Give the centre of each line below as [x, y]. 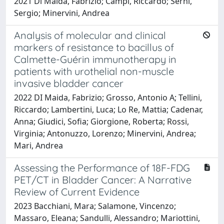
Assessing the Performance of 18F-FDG [102, 167]
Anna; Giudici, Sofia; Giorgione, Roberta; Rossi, [101, 121]
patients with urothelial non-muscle [94, 71]
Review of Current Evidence [77, 191]
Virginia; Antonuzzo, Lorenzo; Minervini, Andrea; [105, 133]
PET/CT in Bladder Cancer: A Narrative [103, 179]
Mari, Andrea [38, 145]
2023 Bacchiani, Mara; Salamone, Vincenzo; [95, 206]
